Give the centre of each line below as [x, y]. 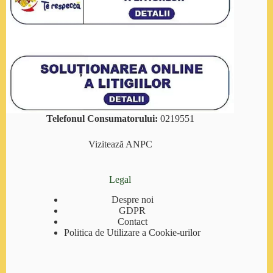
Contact [132, 222]
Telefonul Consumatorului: [102, 119]
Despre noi [132, 200]
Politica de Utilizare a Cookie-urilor [133, 233]
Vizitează [107, 144]
